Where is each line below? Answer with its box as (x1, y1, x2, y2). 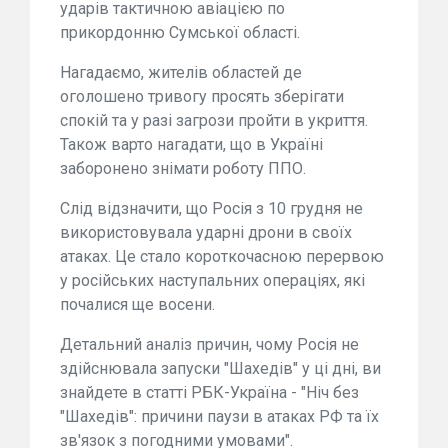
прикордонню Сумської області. (60, 23, 300, 43)
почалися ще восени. (60, 295, 215, 315)
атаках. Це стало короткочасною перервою (60, 247, 384, 267)
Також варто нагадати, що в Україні (60, 135, 323, 155)
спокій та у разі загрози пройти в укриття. (60, 111, 368, 131)
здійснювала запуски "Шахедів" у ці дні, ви (60, 359, 381, 379)
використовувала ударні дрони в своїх (60, 223, 352, 243)
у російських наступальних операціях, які (60, 271, 365, 291)
